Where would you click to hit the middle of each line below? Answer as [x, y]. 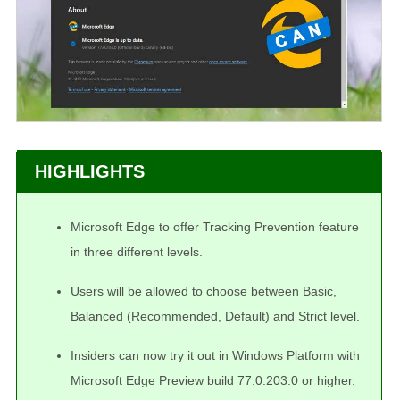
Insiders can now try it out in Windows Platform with [215, 356]
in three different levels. [137, 252]
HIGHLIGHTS [90, 172]
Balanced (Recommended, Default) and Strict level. [215, 317]
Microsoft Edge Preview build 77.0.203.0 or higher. [213, 381]
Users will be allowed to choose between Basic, [204, 292]
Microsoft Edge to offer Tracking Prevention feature [215, 227]
